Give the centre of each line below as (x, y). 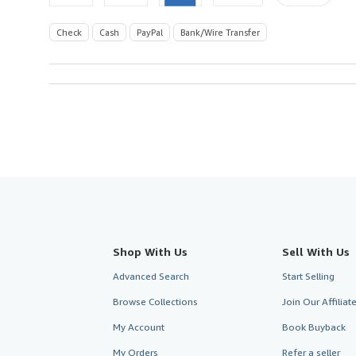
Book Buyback (313, 327)
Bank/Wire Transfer (220, 32)
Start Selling (308, 276)
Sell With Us (315, 251)
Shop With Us (150, 251)
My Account (139, 327)
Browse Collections (155, 301)
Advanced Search (151, 276)
